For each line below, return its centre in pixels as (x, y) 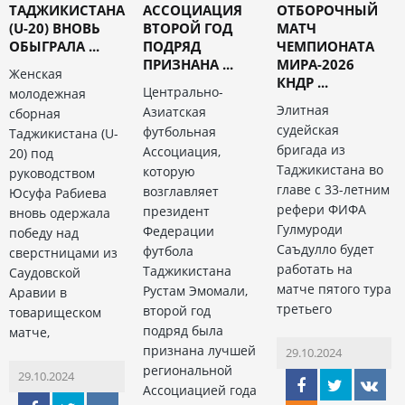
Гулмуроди (309, 230)
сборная (35, 114)
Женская (36, 74)
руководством (52, 174)
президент (176, 212)
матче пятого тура (334, 289)
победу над (44, 233)
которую (169, 172)
